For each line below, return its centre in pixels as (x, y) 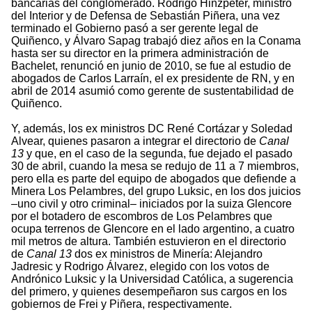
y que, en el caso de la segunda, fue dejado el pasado (158, 154)
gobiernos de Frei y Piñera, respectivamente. (122, 304)
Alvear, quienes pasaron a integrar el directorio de (134, 141)
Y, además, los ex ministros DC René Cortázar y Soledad (152, 129)
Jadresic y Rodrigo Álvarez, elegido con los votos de (140, 267)
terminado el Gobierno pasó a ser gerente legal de (135, 29)
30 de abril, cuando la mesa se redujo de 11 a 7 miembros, (155, 166)
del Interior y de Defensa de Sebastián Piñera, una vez (146, 16)
